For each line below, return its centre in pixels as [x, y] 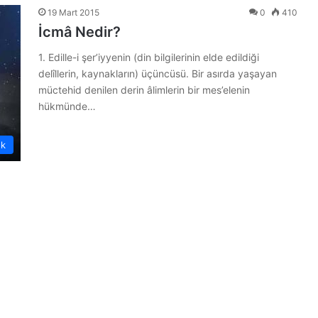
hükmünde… [67, 106]
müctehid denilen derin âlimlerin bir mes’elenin [144, 89]
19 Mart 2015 [73, 12]
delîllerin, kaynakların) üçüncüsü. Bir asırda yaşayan [158, 73]
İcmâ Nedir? [79, 32]
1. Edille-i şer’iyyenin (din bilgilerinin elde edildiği [149, 57]
